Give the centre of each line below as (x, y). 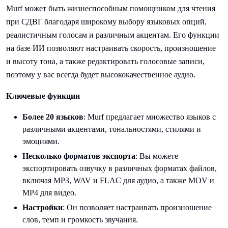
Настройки (42, 207)
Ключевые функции (43, 96)
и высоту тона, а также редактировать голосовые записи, (105, 61)
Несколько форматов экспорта (79, 156)
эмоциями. (41, 141)
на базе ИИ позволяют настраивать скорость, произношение (111, 48)
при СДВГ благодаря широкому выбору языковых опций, (106, 21)
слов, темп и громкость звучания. (80, 219)
